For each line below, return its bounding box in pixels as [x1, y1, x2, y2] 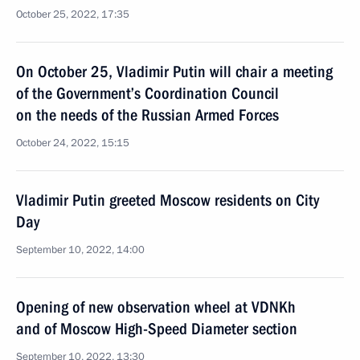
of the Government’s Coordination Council [16, 84, 279, 103]
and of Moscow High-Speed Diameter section [16, 319, 297, 338]
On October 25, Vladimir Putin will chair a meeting [16, 62, 333, 81]
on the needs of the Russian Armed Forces [16, 105, 279, 125]
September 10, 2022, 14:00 [16, 243, 145, 257]
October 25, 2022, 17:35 [16, 7, 129, 22]
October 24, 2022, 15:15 [16, 136, 129, 150]
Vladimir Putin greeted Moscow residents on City [16, 190, 319, 210]
